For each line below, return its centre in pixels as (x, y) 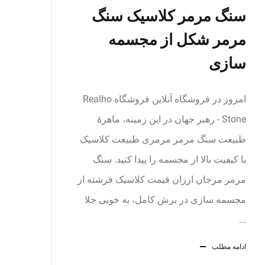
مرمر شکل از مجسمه (177, 40)
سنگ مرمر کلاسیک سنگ (169, 16)
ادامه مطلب (229, 247)
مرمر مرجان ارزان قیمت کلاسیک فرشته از (162, 180)
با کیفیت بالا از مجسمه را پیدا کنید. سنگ (169, 159)
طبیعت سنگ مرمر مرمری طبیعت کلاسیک (163, 139)
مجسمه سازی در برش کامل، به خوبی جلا (165, 200)
